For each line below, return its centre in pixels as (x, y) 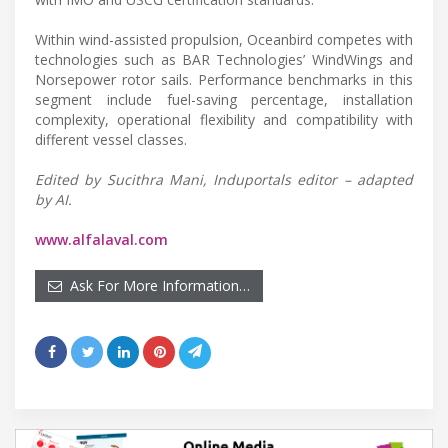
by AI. (53, 199)
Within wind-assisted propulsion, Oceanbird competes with (224, 39)
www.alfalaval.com (101, 239)
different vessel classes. (111, 139)
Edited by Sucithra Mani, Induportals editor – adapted (224, 179)
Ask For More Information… (156, 285)
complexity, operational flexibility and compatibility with (224, 119)
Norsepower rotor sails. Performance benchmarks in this (224, 79)
